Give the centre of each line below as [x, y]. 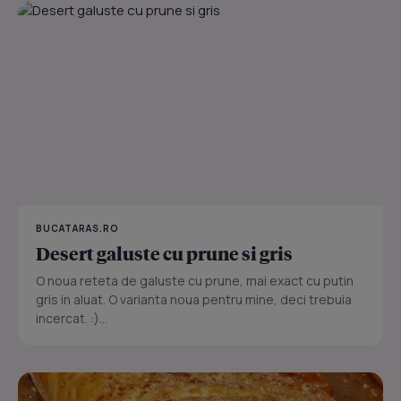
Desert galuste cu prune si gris [164, 253]
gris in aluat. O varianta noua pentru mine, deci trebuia [194, 299]
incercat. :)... [72, 318]
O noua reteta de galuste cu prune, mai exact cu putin [195, 280]
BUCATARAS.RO [77, 228]
